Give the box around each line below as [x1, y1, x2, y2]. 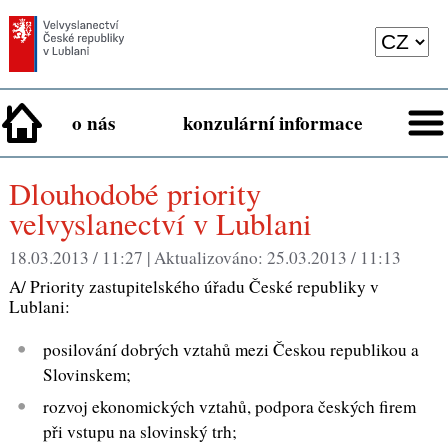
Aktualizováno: [153, 246, 267, 270]
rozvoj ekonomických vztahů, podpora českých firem [43, 395, 417, 419]
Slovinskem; [43, 363, 132, 387]
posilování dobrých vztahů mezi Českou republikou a [43, 338, 420, 362]
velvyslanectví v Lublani [8, 203, 312, 245]
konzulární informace [183, 109, 363, 138]
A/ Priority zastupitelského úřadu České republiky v [8, 274, 379, 298]
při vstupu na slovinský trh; [43, 420, 238, 444]
